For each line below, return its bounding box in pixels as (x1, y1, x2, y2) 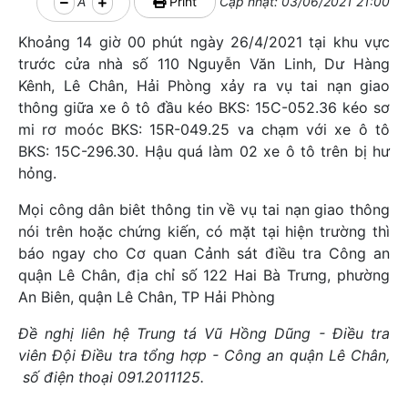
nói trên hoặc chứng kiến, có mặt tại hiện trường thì (18, 222, 390, 240)
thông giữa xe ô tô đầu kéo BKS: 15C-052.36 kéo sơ (18, 98, 390, 117)
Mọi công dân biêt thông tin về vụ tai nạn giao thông (18, 200, 390, 219)
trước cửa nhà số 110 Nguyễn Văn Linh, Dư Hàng (18, 55, 390, 73)
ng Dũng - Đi (250, 324, 347, 342)
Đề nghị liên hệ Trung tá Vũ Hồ (18, 324, 250, 342)
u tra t (104, 346, 148, 364)
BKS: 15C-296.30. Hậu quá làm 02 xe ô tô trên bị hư (18, 142, 390, 160)
